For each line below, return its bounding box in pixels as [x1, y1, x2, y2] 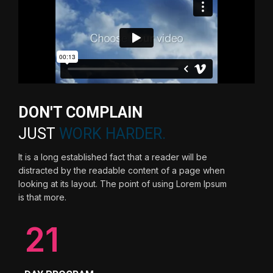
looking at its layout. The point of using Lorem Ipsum [18, 178, 227, 189]
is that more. [18, 191, 66, 202]
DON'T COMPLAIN [18, 103, 143, 121]
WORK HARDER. [59, 124, 166, 143]
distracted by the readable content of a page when [18, 165, 225, 175]
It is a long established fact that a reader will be [18, 151, 207, 162]
